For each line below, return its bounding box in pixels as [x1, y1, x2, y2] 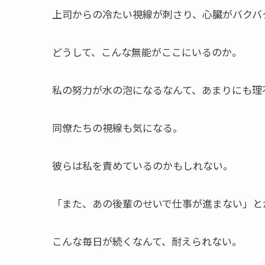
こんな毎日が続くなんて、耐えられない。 [52, 233, 242, 248]
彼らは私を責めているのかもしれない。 [52, 157, 233, 173]
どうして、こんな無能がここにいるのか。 [52, 44, 242, 59]
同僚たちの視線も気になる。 [52, 119, 183, 135]
